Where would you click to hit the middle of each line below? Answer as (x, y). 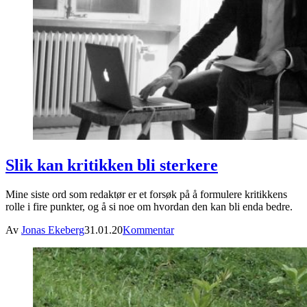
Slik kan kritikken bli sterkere (112, 165)
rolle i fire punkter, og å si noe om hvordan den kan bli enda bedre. (149, 206)
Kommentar (148, 230)
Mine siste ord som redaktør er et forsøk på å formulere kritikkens (146, 194)
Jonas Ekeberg (53, 230)
